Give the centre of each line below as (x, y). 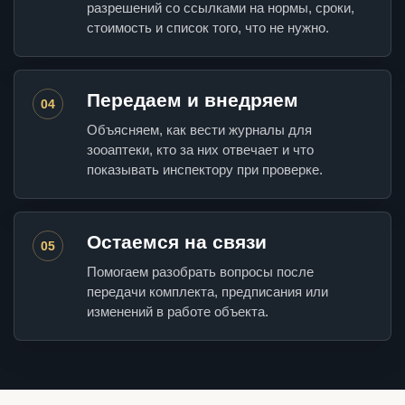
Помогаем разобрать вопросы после (200, 272)
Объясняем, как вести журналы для (199, 130)
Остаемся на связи (177, 242)
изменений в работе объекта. (178, 312)
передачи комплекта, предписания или (207, 292)
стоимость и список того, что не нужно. (208, 28)
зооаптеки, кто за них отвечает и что (200, 150)
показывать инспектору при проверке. (205, 170)
